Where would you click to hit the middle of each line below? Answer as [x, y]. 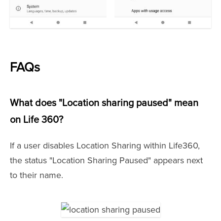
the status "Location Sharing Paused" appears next [106, 161]
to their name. [37, 175]
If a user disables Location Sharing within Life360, [105, 146]
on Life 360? [37, 120]
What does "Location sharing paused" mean [104, 103]
